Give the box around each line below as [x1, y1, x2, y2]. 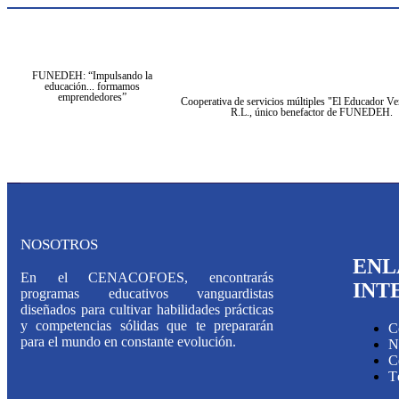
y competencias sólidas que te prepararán [20, 318, 274, 333]
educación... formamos [45, 80, 141, 93]
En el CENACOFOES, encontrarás [20, 270, 274, 285]
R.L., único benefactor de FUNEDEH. [230, 106, 393, 118]
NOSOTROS [20, 236, 98, 253]
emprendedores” [58, 91, 127, 103]
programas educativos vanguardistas [20, 286, 274, 301]
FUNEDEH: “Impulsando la [32, 69, 153, 82]
